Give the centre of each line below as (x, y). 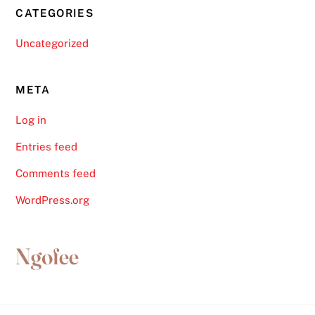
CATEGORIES (55, 13)
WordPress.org (53, 200)
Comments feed (56, 174)
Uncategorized (52, 44)
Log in (31, 120)
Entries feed (47, 147)
